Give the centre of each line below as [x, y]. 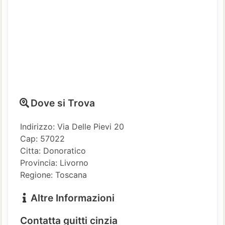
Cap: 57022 [42, 138]
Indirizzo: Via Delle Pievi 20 [72, 126]
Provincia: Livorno [54, 162]
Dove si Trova [62, 103]
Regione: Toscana [53, 175]
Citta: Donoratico [53, 150]
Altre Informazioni [71, 198]
